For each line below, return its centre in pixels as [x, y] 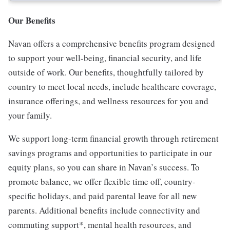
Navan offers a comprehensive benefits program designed [112, 44]
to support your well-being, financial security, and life [105, 58]
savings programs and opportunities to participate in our [110, 153]
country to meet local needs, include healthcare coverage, [112, 87]
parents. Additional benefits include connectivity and [104, 210]
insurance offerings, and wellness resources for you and [108, 101]
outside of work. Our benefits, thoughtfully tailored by [106, 72]
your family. [30, 116]
